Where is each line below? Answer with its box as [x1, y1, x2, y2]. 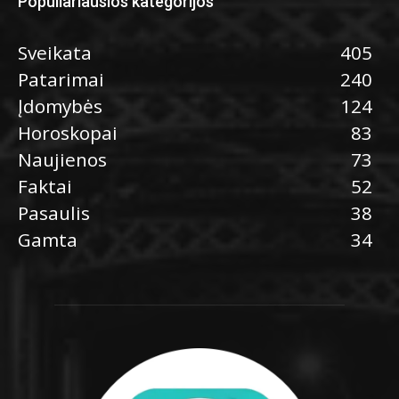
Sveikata [18, 39, 92, 65]
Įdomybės [18, 93, 102, 118]
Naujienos [18, 146, 107, 172]
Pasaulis [18, 199, 90, 225]
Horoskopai [18, 119, 118, 145]
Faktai [18, 173, 72, 199]
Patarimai [18, 66, 104, 92]
